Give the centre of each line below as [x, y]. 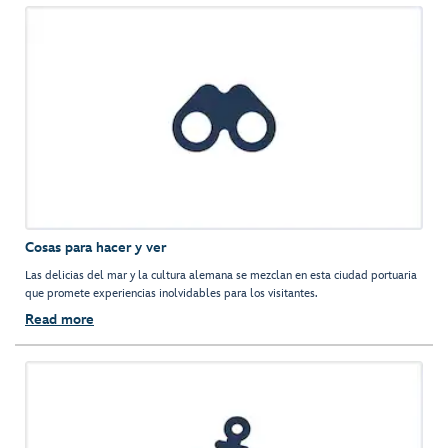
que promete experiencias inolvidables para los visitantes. [171, 293]
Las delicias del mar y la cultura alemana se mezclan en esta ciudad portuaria [221, 275]
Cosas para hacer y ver [95, 247]
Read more [59, 319]
